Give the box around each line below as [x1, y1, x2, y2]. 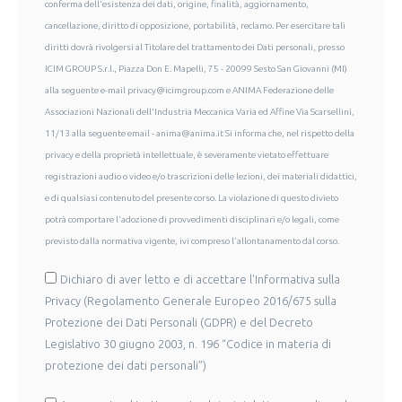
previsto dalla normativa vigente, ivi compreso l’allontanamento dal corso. [45, 235, 339, 246]
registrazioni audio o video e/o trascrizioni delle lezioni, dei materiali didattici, [45, 170, 357, 181]
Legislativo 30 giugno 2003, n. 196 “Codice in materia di [45, 336, 331, 350]
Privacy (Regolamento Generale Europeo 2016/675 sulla [45, 293, 336, 307]
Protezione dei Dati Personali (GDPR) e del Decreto [45, 315, 313, 328]
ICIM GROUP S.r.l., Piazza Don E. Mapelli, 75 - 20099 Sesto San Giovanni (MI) [45, 63, 347, 74]
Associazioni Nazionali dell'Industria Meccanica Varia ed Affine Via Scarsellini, [45, 106, 354, 117]
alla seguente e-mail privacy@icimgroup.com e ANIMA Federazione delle [45, 84, 334, 95]
